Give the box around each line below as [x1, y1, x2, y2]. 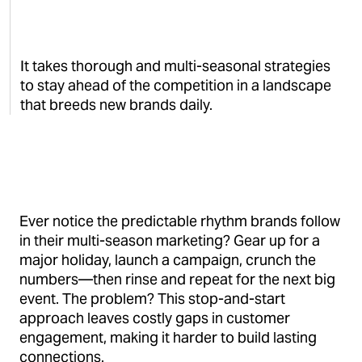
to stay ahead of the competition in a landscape [20, 76, 331, 95]
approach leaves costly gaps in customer [19, 309, 290, 327]
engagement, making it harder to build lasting [19, 328, 317, 347]
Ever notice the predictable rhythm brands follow [19, 212, 340, 230]
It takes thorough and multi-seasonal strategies [20, 57, 330, 75]
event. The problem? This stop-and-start [19, 289, 285, 308]
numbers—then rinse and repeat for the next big [19, 270, 335, 288]
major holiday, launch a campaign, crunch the [19, 250, 316, 269]
